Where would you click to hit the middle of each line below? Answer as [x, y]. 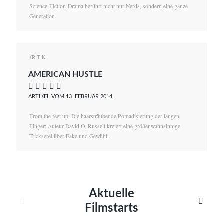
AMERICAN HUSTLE [66, 74]
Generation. [43, 16]
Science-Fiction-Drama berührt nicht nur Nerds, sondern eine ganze [108, 6]
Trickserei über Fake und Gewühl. [69, 136]
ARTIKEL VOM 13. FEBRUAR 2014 [71, 97]
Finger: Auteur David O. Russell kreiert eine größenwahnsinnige [105, 126]
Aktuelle [111, 194]
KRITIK [37, 57]
